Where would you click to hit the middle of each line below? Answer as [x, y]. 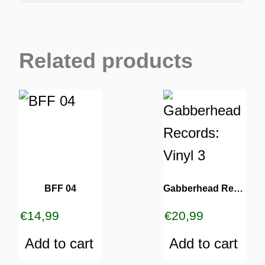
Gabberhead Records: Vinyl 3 [238, 188]
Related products [106, 60]
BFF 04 [60, 188]
